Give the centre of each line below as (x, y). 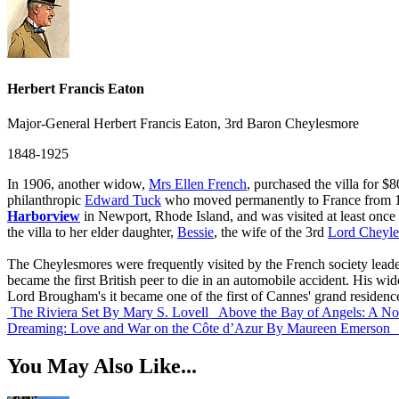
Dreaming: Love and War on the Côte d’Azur (135, 328)
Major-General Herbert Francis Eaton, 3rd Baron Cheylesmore (183, 123)
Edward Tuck (123, 199)
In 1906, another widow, (78, 183)
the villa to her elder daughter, (92, 232)
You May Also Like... (102, 366)
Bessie (195, 232)
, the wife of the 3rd (271, 232)
